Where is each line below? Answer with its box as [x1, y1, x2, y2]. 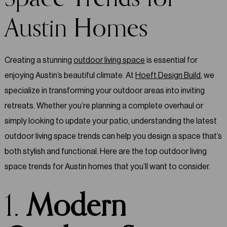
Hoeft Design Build [135, 70, 201, 80]
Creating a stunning [4, 55, 73, 65]
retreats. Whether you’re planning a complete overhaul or [4, 101, 203, 110]
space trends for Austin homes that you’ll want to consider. [4, 162, 210, 171]
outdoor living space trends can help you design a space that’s [4, 131, 222, 141]
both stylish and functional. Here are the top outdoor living [4, 146, 207, 156]
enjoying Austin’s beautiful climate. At [4, 70, 135, 80]
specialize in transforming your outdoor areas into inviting [4, 86, 205, 95]
